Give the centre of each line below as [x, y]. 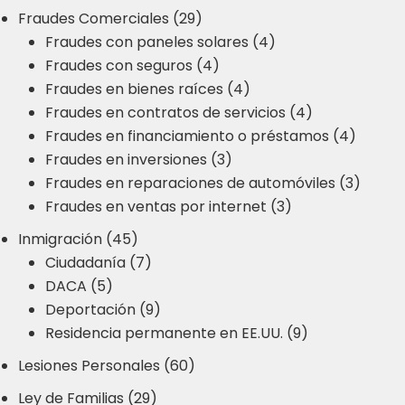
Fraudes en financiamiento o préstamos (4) [201, 137]
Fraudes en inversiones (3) [139, 160]
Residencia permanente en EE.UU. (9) [177, 334]
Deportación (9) [103, 310]
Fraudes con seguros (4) [132, 66]
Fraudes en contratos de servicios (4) [179, 113]
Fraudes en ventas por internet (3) [169, 207]
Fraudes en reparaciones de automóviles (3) [203, 184]
